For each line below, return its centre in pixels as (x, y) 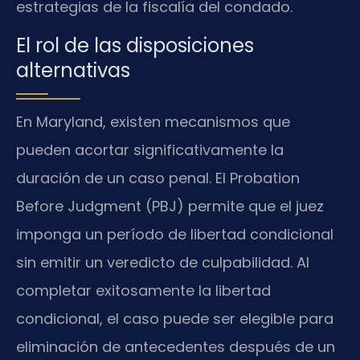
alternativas (73, 70)
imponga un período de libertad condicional (175, 234)
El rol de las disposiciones (135, 45)
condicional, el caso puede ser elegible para (175, 318)
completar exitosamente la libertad (143, 290)
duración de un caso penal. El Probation (158, 178)
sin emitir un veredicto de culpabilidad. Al (163, 262)
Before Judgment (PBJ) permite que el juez (170, 206)
